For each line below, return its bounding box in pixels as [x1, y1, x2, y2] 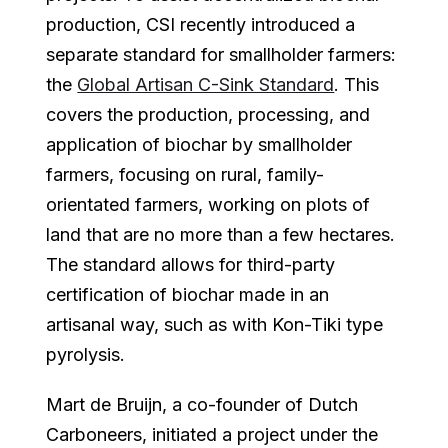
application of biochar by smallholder [46, 133, 353, 155]
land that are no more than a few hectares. [46, 223, 396, 245]
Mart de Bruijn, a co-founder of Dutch [46, 393, 359, 415]
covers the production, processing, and [46, 103, 371, 125]
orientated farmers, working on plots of [46, 193, 371, 215]
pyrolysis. [46, 343, 126, 365]
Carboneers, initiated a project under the [46, 423, 379, 445]
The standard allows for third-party [46, 253, 336, 275]
